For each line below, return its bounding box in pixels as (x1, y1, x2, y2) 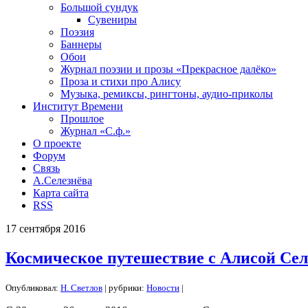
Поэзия (60, 25, 94, 38)
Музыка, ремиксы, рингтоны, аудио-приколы (60, 87, 273, 100)
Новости (146, 282, 179, 293)
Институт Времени (33, 100, 123, 112)
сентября (19, 222, 60, 234)
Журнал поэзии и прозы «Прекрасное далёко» (60, 63, 276, 75)
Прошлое (60, 112, 104, 124)
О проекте (33, 137, 81, 149)
